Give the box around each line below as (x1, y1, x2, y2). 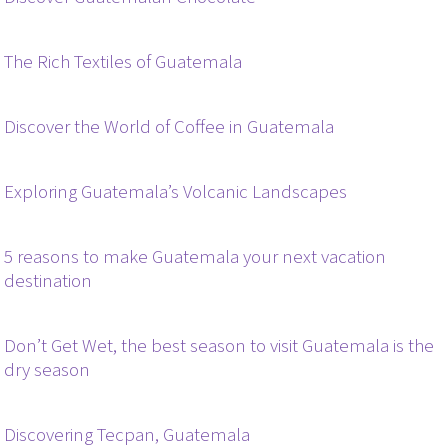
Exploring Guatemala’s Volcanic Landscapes (4, 178, 348, 206)
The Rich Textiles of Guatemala (4, 48, 243, 76)
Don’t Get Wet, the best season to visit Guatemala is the (4, 332, 435, 360)
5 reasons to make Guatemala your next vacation (4, 243, 387, 271)
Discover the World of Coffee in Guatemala (4, 113, 335, 141)
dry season (4, 356, 91, 384)
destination (4, 267, 93, 295)
